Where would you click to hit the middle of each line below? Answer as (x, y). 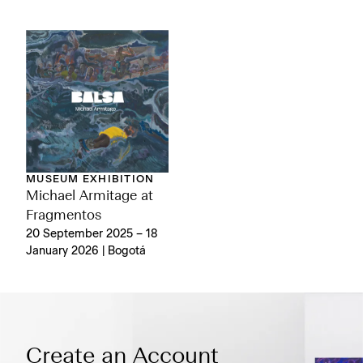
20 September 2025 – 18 (92, 234)
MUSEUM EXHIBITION (90, 179)
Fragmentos (64, 216)
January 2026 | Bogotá (86, 251)
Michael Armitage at (90, 196)
